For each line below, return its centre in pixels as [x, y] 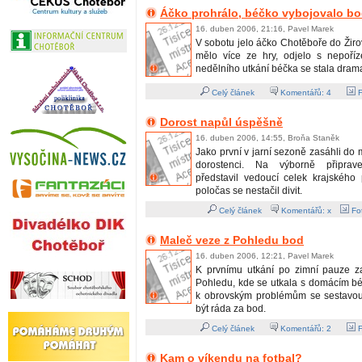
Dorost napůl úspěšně [221, 122]
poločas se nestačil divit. [249, 191]
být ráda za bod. [231, 309]
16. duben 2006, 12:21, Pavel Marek [265, 256]
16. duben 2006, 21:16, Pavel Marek [265, 29]
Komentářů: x [306, 211]
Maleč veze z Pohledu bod [232, 240]
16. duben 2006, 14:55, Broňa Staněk [267, 138]
